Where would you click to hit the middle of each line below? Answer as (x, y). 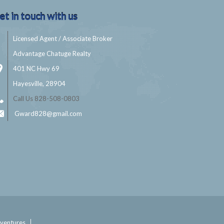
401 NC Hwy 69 (36, 68)
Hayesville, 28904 (39, 83)
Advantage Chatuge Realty (52, 53)
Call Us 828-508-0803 (46, 98)
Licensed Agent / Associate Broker (63, 38)
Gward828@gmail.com (48, 113)
